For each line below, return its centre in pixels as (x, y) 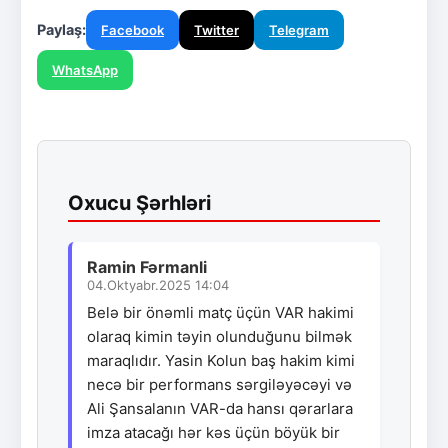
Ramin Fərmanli (147, 266)
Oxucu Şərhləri (139, 202)
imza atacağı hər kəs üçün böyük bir (213, 432)
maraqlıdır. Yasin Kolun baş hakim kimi (221, 360)
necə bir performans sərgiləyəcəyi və (219, 384)
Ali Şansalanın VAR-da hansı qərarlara (220, 408)
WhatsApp (85, 69)
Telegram (299, 29)
